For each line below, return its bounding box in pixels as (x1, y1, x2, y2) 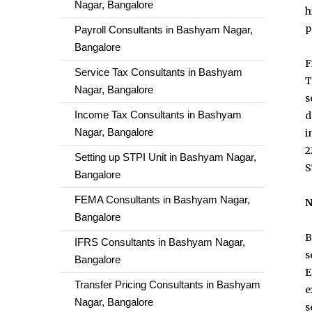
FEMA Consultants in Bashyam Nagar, (75, 194, 250, 205)
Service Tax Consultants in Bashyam (75, 66, 242, 78)
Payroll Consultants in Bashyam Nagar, (75, 24, 253, 36)
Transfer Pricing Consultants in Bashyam (75, 279, 260, 290)
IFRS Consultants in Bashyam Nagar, (75, 236, 245, 248)
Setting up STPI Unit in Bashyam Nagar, (75, 151, 256, 163)
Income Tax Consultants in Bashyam (75, 109, 242, 120)
